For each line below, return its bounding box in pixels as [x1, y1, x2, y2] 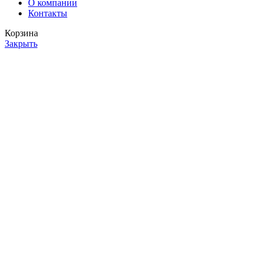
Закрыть [5, 39, 37, 49]
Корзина [5, 28, 38, 39]
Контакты [28, 8, 67, 19]
